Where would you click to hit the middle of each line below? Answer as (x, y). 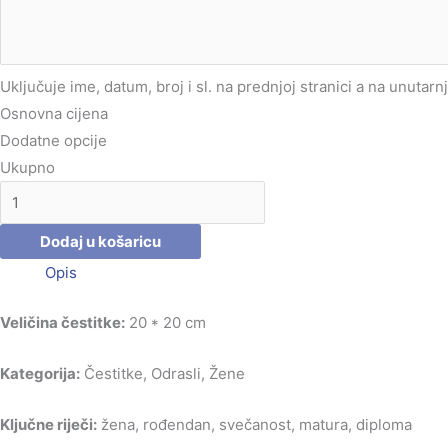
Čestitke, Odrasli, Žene (162, 373)
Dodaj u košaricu (100, 242)
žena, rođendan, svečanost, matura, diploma (254, 424)
